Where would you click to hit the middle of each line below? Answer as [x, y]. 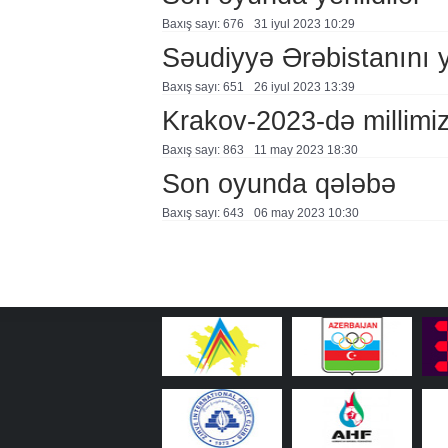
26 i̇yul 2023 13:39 [304, 87]
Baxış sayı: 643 [202, 213]
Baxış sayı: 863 [202, 150]
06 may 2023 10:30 [306, 213]
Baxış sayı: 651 [202, 87]
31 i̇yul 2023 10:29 [304, 24]
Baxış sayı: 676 [202, 24]
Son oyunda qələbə [278, 183]
